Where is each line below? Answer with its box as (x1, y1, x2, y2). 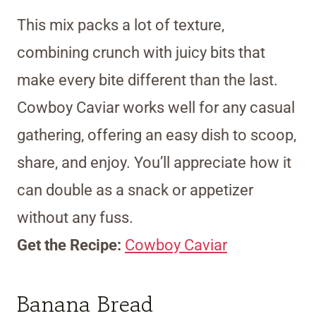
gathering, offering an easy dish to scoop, (17, 126, 296, 144)
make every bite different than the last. (17, 71, 278, 89)
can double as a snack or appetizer (17, 181, 253, 199)
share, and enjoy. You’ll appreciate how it (17, 153, 291, 171)
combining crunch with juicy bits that (17, 43, 265, 61)
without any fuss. (17, 208, 133, 226)
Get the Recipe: (17, 236, 125, 254)
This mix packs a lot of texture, (17, 16, 224, 34)
